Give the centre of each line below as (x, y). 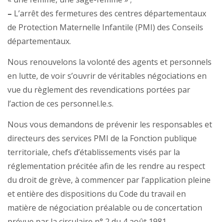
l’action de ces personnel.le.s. (60, 104)
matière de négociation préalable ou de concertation (105, 208)
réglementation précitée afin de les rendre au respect (106, 166)
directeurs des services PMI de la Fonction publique (102, 139)
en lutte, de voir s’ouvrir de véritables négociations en (107, 76)
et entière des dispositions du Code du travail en (97, 194)
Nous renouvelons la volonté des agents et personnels (110, 62)
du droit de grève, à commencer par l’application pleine (109, 180)
